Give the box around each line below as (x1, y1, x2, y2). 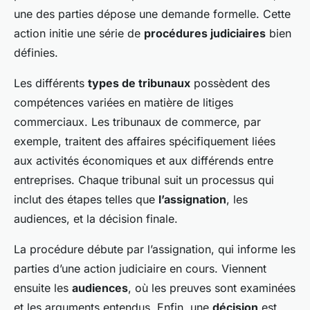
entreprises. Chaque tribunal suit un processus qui (14, 173, 274, 188)
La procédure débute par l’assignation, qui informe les (14, 242, 295, 257)
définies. (14, 46, 58, 60)
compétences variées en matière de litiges (14, 95, 233, 110)
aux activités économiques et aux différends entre (14, 154, 273, 168)
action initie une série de (14, 26, 144, 41)
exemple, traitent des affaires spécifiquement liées (14, 134, 275, 149)
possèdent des (190, 76, 270, 91)
